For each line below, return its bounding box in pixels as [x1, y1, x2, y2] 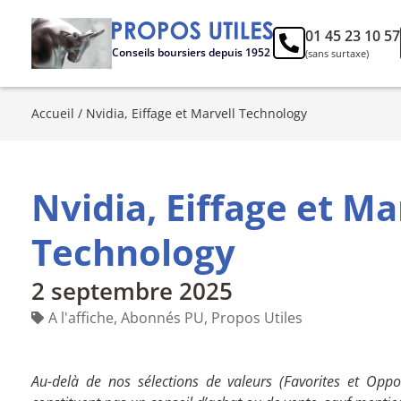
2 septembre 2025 [31, 274, 233, 307]
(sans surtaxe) [305, 47, 369, 61]
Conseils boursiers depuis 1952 [112, 45, 270, 60]
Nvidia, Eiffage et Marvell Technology [86, 104, 307, 122]
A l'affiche [48, 307, 114, 328]
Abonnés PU [121, 307, 204, 328]
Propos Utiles [211, 307, 303, 328]
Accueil [31, 104, 74, 122]
